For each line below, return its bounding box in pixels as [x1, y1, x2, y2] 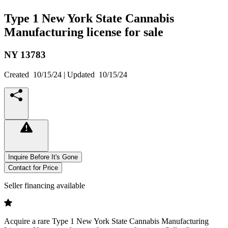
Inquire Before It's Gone [8, 153, 78, 161]
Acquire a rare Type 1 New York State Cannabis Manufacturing [4, 216, 209, 225]
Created [4, 70, 33, 79]
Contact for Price [8, 163, 58, 172]
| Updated [62, 70, 99, 79]
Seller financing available [4, 181, 85, 190]
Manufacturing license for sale [4, 25, 163, 39]
